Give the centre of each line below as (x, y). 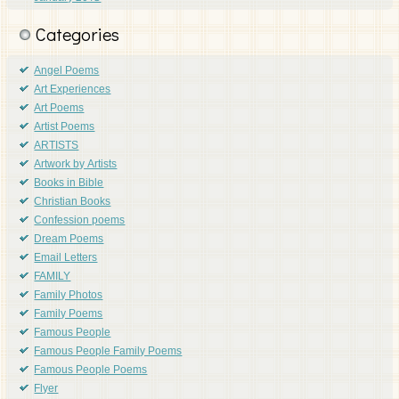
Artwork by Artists (76, 165)
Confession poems (80, 221)
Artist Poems (65, 128)
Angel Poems (67, 72)
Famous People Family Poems (108, 352)
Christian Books (73, 203)
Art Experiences (73, 90)
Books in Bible (69, 184)
